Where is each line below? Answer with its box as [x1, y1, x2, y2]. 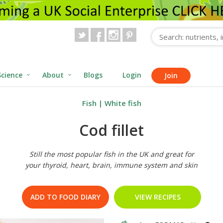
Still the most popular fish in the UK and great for [29, 149, 194, 159]
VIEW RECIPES [134, 192, 181, 202]
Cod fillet [79, 120, 144, 141]
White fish [104, 98, 141, 109]
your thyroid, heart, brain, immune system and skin [25, 160, 198, 170]
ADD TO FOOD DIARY [30, 192, 101, 202]
